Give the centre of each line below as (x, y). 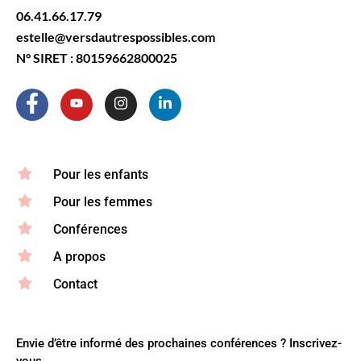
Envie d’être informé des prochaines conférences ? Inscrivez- (179, 343)
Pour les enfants (100, 174)
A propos (79, 256)
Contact (75, 284)
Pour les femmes (102, 201)
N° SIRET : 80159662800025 (97, 57)
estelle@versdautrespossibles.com (116, 36)
